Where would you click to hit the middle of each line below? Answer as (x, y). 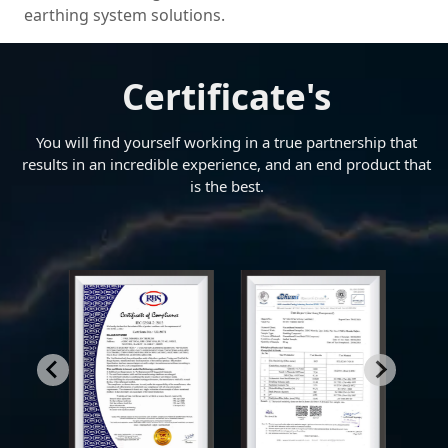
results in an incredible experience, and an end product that (226, 164)
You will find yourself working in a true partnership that (226, 142)
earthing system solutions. (124, 14)
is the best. (226, 186)
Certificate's (226, 97)
